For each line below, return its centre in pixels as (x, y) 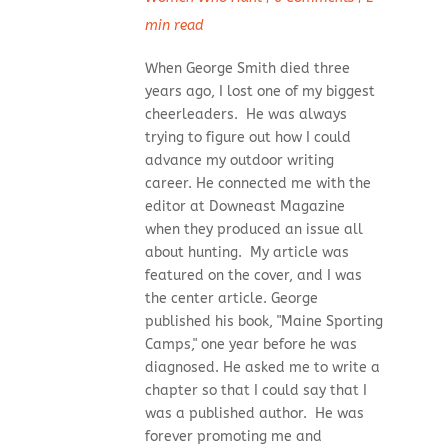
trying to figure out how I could (247, 138)
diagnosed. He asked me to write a (262, 368)
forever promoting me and (233, 437)
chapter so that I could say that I (255, 391)
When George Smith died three (247, 69)
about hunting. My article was (246, 253)
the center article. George (231, 299)
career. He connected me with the (257, 184)
